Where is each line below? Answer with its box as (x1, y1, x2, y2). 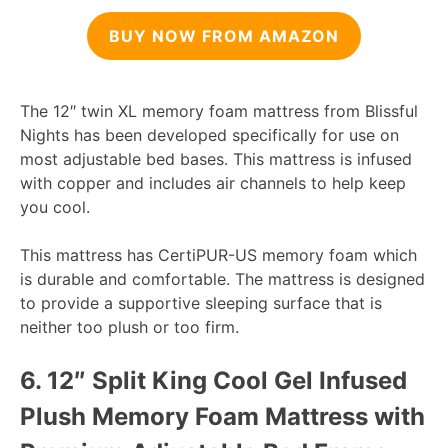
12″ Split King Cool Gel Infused (41, 366, 407, 396)
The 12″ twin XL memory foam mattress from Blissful (20, 101, 418, 122)
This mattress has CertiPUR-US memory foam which (20, 245, 417, 266)
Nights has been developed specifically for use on (20, 125, 399, 146)
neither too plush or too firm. (20, 317, 239, 338)
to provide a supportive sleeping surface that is (20, 293, 382, 314)
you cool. (20, 197, 90, 218)
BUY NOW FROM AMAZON (109, 26, 339, 47)
